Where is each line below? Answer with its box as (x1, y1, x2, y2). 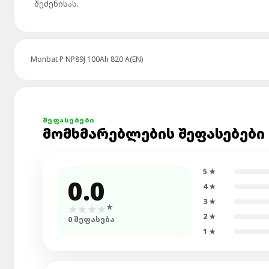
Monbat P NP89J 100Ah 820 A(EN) (31, 54, 143, 64)
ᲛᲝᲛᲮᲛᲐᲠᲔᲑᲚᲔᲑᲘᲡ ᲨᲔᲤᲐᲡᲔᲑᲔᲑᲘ (43, 124, 265, 142)
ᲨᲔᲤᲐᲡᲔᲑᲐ (72, 214, 115, 225)
